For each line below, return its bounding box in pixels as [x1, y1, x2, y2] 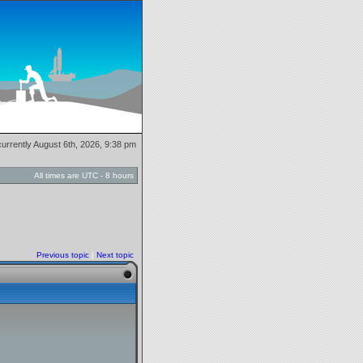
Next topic [96, 250, 134, 259]
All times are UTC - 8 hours [34, 171, 134, 180]
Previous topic [36, 250, 89, 259]
